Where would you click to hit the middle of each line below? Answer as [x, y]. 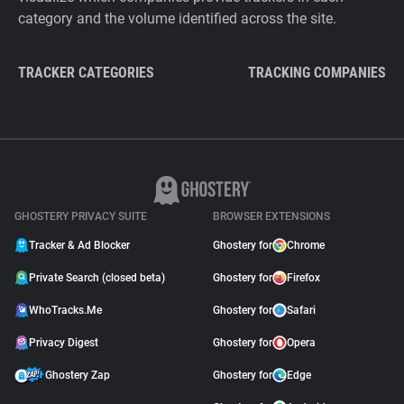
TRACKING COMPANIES [317, 73]
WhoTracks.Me [65, 310]
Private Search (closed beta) [97, 278]
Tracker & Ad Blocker [79, 245]
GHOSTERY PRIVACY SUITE [81, 216]
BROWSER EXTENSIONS [271, 216]
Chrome [306, 245]
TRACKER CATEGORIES [86, 73]
